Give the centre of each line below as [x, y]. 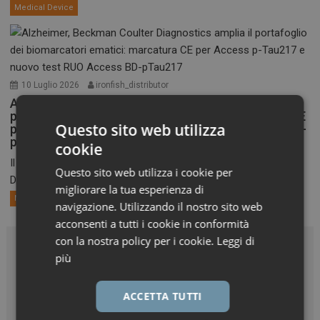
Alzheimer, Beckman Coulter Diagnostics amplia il [152, 103]
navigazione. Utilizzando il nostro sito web [159, 206]
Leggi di [236, 241]
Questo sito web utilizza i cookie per [144, 172]
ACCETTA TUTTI [162, 296]
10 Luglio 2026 [51, 85]
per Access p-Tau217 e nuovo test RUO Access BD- [159, 129]
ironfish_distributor [132, 85]
